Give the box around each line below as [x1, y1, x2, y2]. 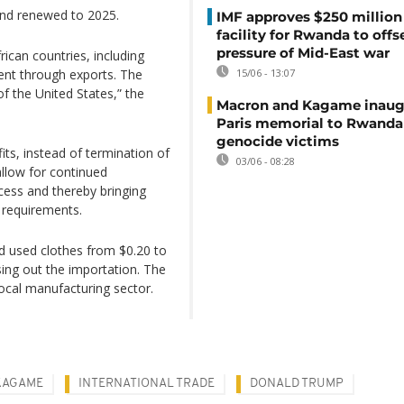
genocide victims [216, 133, 339, 150]
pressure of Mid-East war [216, 44, 390, 61]
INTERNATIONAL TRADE [78, 377, 215, 390]
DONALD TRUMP [250, 377, 344, 390]
